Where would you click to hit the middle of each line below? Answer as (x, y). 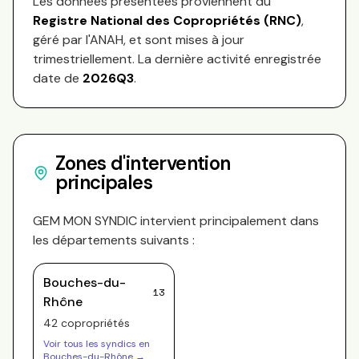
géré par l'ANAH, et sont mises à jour (139, 40)
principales (103, 182)
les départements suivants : (114, 240)
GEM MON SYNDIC (85, 221)
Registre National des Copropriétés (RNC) (167, 20)
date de (58, 78)
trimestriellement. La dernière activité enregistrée (177, 59)
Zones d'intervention (143, 163)
